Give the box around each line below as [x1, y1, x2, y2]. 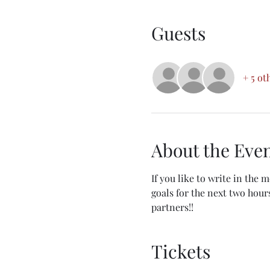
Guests [151, 21, 206, 45]
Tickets [151, 239, 210, 263]
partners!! [151, 201, 193, 213]
